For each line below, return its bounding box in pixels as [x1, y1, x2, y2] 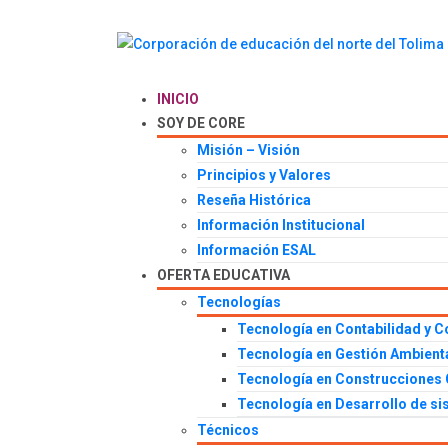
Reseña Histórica [197, 192, 311, 209]
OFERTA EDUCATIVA [157, 267, 290, 284]
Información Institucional [197, 217, 365, 234]
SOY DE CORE [157, 115, 245, 132]
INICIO [157, 91, 199, 108]
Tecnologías [197, 294, 281, 311]
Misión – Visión [197, 142, 300, 159]
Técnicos [197, 422, 259, 439]
